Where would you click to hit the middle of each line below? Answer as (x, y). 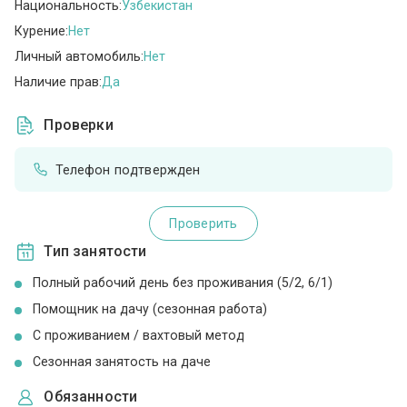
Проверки (79, 125)
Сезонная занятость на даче (122, 362)
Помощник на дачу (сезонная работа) (150, 309)
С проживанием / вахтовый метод (139, 336)
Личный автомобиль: (79, 56)
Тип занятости (95, 252)
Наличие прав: (59, 81)
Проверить (203, 223)
